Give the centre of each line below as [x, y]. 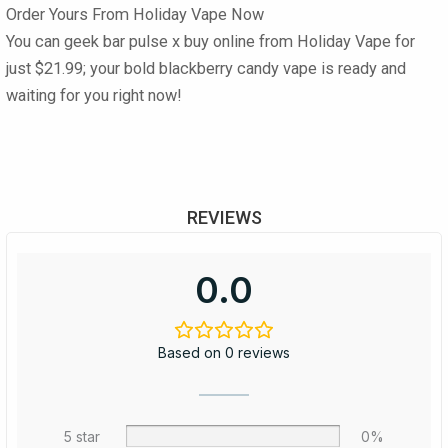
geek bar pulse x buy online [159, 41]
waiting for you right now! [94, 95]
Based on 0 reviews [224, 353]
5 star [82, 437]
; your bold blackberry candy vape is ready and [244, 68]
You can [35, 41]
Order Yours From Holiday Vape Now [135, 14]
